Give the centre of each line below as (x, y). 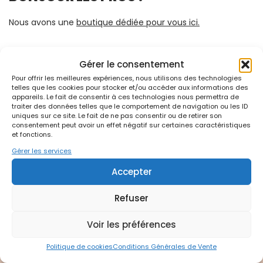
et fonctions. (32, 134)
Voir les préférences (131, 224)
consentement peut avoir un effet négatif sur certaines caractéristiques (131, 125)
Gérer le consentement (131, 64)
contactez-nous (43, 71)
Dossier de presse (45, 246)
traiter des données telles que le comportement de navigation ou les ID (130, 106)
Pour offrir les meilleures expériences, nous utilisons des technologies (127, 78)
